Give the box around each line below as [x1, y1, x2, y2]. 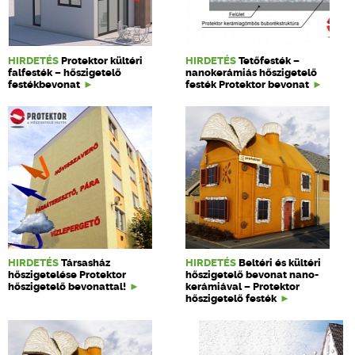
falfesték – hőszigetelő [8, 67, 121, 78]
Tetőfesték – [239, 55, 300, 67]
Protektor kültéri [61, 55, 143, 67]
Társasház [61, 257, 110, 269]
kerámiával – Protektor [185, 281, 300, 292]
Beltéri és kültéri [239, 257, 322, 269]
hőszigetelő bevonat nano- [185, 269, 319, 281]
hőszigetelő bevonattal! [8, 281, 126, 292]
